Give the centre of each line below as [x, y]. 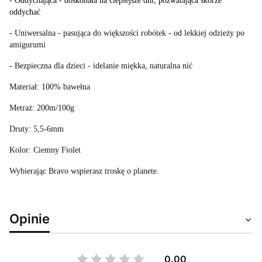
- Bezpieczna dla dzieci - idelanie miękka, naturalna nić [101, 66]
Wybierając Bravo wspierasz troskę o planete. [84, 171]
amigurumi [27, 45]
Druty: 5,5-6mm [37, 129]
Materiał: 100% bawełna [50, 87]
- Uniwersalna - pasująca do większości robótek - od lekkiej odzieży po [127, 33]
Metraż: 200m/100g [42, 108]
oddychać [25, 12]
